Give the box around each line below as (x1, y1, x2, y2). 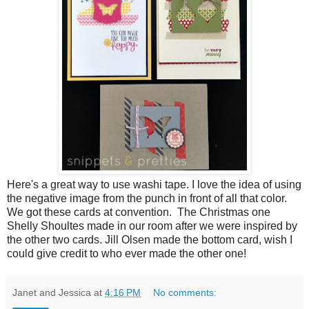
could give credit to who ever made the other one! (7, 248, 246, 260)
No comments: (153, 287, 217, 299)
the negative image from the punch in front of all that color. (7, 192, 287, 205)
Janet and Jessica (12, 287, 91, 299)
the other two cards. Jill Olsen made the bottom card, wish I (7, 234, 292, 246)
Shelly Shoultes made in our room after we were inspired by (7, 220, 297, 232)
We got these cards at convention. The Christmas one (7, 206, 270, 219)
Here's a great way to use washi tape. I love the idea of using (7, 179, 301, 191)
